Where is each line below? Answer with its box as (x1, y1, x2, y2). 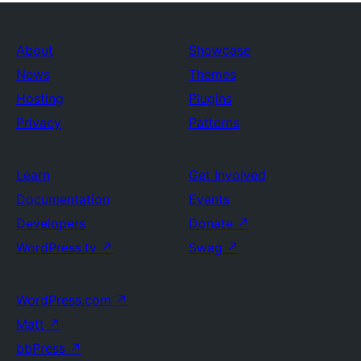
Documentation (16, 191, 110, 207)
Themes (189, 66, 236, 82)
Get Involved (189, 167, 266, 183)
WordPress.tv (16, 239, 101, 255)
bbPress (16, 340, 69, 356)
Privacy (16, 114, 61, 131)
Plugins (189, 90, 232, 106)
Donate (189, 215, 237, 231)
